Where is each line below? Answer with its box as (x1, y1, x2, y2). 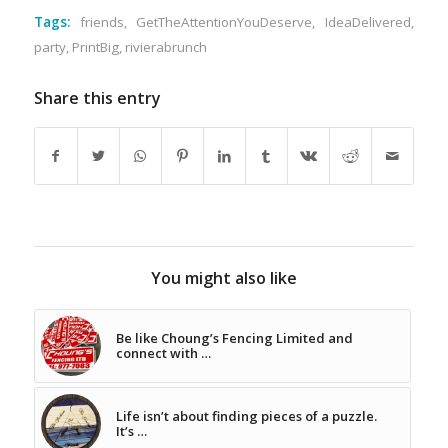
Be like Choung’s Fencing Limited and (115, 328, 353, 347)
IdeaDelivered (325, 12, 412, 31)
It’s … (115, 421, 147, 440)
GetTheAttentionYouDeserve (136, 12, 313, 31)
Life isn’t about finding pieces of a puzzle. (115, 406, 377, 425)
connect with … (115, 343, 211, 362)
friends (79, 12, 124, 31)
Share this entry (33, 86, 161, 109)
